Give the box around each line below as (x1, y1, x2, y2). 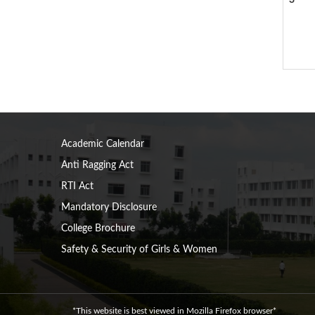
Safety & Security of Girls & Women (61, 245, 217, 255)
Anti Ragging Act (61, 160, 134, 170)
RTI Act (61, 181, 94, 191)
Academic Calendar (61, 139, 144, 149)
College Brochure (61, 224, 135, 233)
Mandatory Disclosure (61, 202, 157, 212)
